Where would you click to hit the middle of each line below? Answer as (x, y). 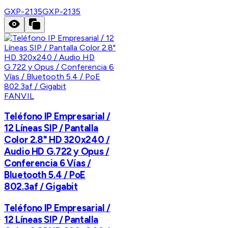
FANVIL (19, 96)
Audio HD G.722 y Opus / (57, 151)
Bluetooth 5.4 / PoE (45, 175)
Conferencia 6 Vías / (48, 163)
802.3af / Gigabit (41, 186)
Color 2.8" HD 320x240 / (57, 139)
